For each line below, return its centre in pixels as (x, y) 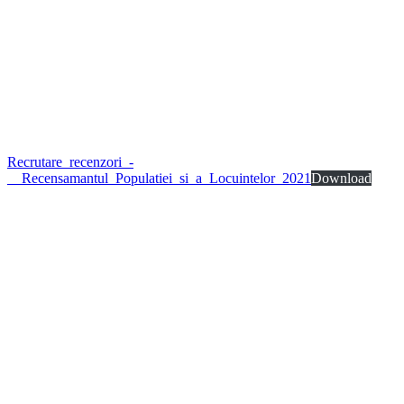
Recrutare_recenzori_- (70, 161)
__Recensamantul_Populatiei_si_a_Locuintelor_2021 (159, 178)
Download (341, 178)
